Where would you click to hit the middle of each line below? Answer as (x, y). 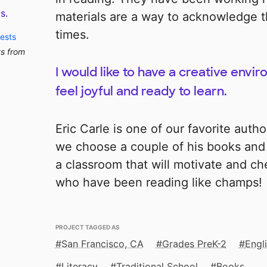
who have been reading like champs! (159, 183)
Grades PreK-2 (194, 244)
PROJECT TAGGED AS (87, 226)
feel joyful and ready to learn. (141, 91)
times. (72, 35)
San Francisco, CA (102, 244)
